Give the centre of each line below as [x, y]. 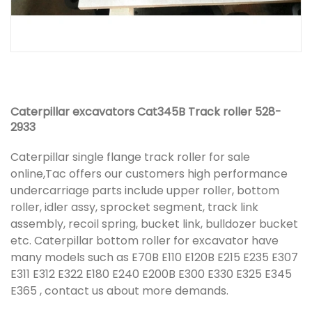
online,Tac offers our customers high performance [149, 173]
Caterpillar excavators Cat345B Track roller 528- [146, 111]
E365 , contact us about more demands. [119, 290]
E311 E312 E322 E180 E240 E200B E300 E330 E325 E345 [151, 274]
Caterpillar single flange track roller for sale [130, 157]
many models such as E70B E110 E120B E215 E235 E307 [154, 257]
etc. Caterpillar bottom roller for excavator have [145, 240]
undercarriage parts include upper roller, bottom [145, 190]
